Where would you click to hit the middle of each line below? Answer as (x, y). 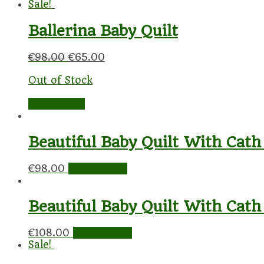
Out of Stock (60, 80)
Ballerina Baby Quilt (103, 30)
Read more (57, 103)
